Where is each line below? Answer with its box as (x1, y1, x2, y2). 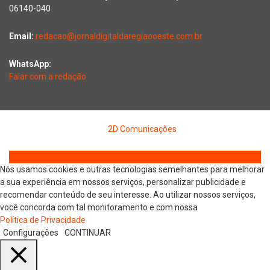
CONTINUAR (64, 228, 111, 238)
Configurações (3, 228, 58, 238)
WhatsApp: (9, 59, 51, 69)
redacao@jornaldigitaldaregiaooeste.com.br (36, 31, 202, 42)
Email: (9, 31, 36, 42)
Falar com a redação (9, 72, 86, 82)
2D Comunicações (108, 124, 177, 134)
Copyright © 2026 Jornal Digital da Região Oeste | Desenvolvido (16, 111, 254, 122)
